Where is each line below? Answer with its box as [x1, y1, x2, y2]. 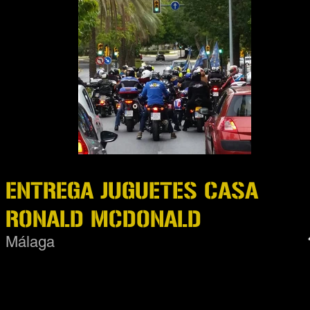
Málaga [6, 233, 55, 250]
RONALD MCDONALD [6, 207, 201, 232]
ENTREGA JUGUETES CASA [6, 179, 258, 203]
